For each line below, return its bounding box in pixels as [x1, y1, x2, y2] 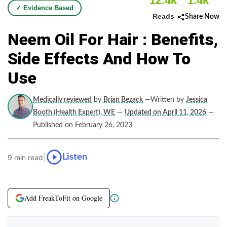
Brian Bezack [103, 96, 143, 103]
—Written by [145, 96, 184, 103]
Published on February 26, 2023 [33, 122, 132, 129]
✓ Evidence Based [16, 4, 73, 12]
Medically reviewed [33, 96, 92, 103]
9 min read [8, 153, 43, 162]
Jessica [186, 96, 207, 103]
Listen [62, 152, 87, 162]
